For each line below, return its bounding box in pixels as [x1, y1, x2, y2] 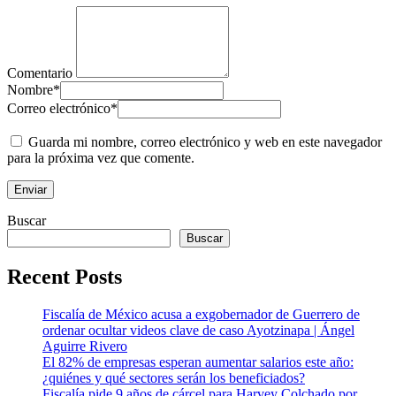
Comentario [7, 65, 72, 80]
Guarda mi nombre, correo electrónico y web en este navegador [28, 133, 382, 149]
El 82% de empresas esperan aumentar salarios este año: [42, 354, 354, 369]
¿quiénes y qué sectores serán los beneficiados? [42, 369, 305, 385]
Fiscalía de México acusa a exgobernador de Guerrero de [42, 306, 360, 322]
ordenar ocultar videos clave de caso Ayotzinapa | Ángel [42, 322, 354, 338]
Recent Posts [7, 264, 122, 288]
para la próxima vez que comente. [7, 149, 194, 165]
